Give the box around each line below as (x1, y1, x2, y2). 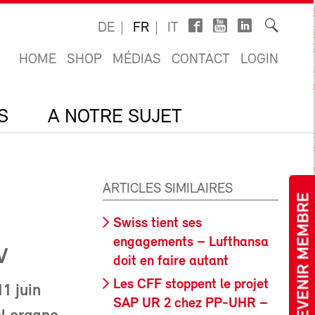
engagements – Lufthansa (113, 236, 269, 250)
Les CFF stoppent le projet (113, 277, 269, 292)
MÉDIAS (112, 53, 161, 67)
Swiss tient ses (113, 217, 202, 231)
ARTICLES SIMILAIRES (103, 182, 233, 196)
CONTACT (172, 53, 230, 67)
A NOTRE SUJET (48, 108, 182, 127)
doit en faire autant (113, 255, 229, 269)
